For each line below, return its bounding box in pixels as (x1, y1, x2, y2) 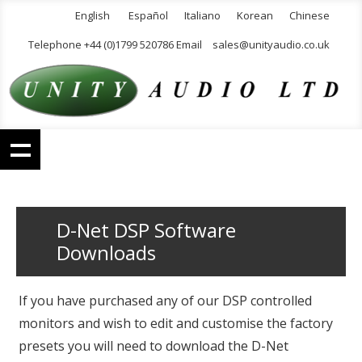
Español (128, 8, 168, 23)
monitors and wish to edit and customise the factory (19, 314, 333, 333)
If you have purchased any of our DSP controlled (19, 292, 312, 310)
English (75, 8, 110, 23)
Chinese (289, 8, 330, 23)
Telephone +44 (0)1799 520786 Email (28, 37, 204, 52)
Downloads (57, 239, 156, 267)
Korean (237, 8, 273, 23)
